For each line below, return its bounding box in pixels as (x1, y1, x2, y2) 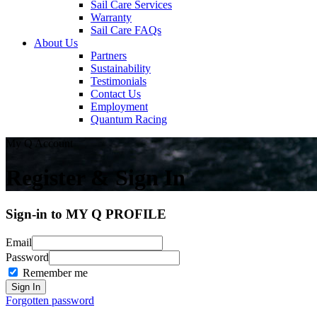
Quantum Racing (91, 113, 167, 125)
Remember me (23, 266, 88, 279)
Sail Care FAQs (91, 24, 161, 36)
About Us (34, 37, 78, 49)
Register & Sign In (6, 165, 185, 191)
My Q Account (6, 137, 73, 149)
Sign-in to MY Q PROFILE (6, 206, 166, 221)
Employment (91, 100, 148, 113)
